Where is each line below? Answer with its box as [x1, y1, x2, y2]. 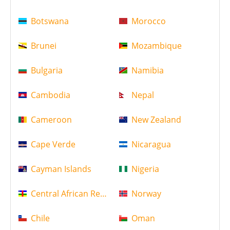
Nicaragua [131, 139, 171, 150]
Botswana [31, 15, 69, 27]
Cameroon [31, 114, 72, 126]
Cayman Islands [31, 163, 91, 175]
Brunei [31, 40, 56, 52]
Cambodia [31, 89, 70, 101]
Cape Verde [31, 139, 75, 150]
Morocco [131, 15, 166, 27]
